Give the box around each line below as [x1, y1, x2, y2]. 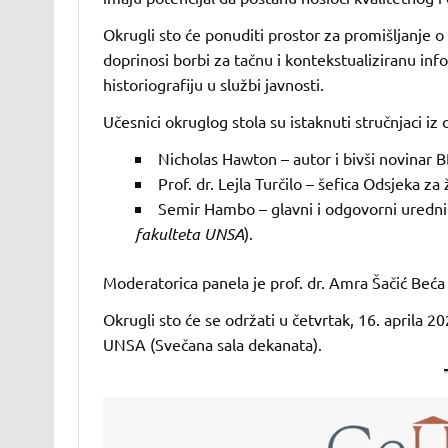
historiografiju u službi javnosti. [102, 74, 324, 95]
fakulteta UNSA [134, 223, 244, 245]
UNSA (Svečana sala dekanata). [102, 334, 326, 355]
